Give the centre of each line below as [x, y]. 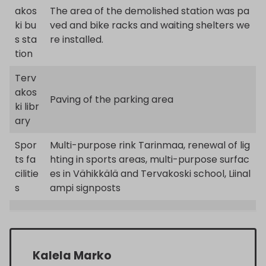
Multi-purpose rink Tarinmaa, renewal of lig [150, 145]
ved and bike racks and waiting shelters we [150, 25]
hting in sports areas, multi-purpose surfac [150, 159]
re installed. [77, 39]
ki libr [27, 106]
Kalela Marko [72, 255]
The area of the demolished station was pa [150, 11]
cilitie [27, 173]
